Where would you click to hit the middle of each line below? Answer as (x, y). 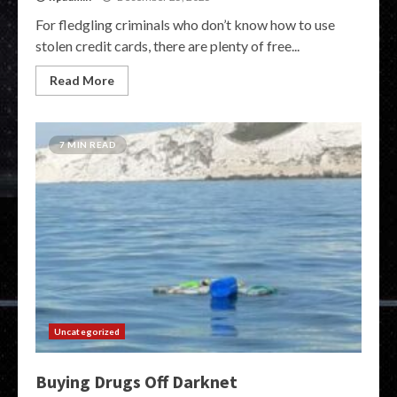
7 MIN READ (88, 144)
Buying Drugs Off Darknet (136, 381)
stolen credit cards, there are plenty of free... (167, 46)
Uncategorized (87, 331)
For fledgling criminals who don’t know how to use (185, 24)
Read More (82, 80)
